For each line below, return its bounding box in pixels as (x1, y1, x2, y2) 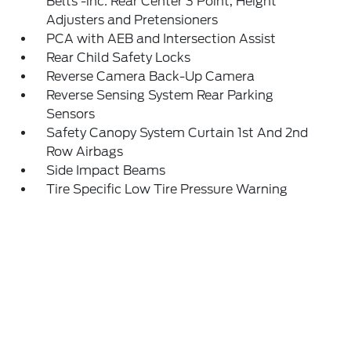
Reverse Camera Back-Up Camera (46, 69, 255, 84)
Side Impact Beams (46, 163, 166, 178)
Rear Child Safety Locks (46, 50, 191, 65)
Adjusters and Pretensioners (46, 13, 219, 27)
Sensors (46, 107, 96, 121)
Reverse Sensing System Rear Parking (46, 88, 274, 103)
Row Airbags (46, 144, 124, 159)
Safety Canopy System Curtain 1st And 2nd (46, 125, 309, 140)
